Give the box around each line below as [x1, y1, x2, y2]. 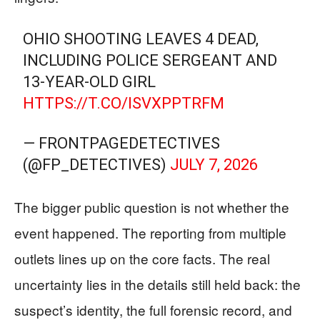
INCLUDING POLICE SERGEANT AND [23, 51, 278, 69]
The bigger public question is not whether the [14, 197, 289, 216]
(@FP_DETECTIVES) [23, 156, 171, 174]
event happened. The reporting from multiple [14, 223, 286, 242]
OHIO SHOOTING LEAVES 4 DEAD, [23, 30, 259, 48]
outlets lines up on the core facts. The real [14, 249, 270, 268]
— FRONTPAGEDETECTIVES [23, 134, 221, 152]
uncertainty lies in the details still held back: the [14, 274, 301, 294]
